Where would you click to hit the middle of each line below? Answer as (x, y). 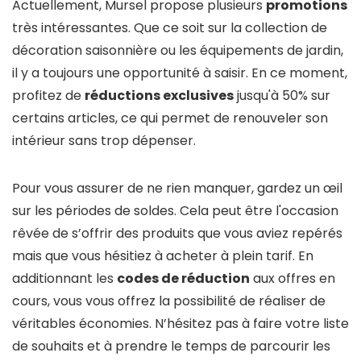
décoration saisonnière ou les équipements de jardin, (178, 50)
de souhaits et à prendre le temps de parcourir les (171, 346)
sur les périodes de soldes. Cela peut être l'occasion (175, 211)
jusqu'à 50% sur (282, 95)
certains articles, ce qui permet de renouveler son (170, 118)
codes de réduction (183, 278)
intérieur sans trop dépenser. (104, 141)
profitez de (48, 95)
